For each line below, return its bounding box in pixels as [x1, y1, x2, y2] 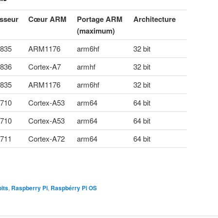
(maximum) [77, 25, 115, 36]
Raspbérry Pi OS [51, 183, 97, 192]
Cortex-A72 [28, 133, 65, 144]
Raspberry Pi [11, 183, 48, 192]
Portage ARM [77, 13, 123, 24]
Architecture [133, 13, 176, 24]
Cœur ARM [28, 13, 67, 24]
